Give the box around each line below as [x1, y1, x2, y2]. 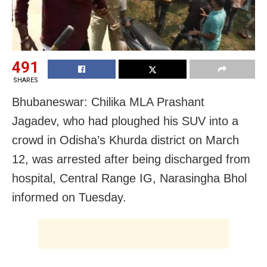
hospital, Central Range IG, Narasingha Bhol [12, 171, 247, 185]
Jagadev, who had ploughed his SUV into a [12, 114, 238, 128]
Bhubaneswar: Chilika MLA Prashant [12, 95, 204, 108]
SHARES [13, 76, 38, 84]
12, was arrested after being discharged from [12, 152, 250, 166]
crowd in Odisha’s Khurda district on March [12, 133, 239, 147]
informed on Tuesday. [12, 190, 126, 204]
